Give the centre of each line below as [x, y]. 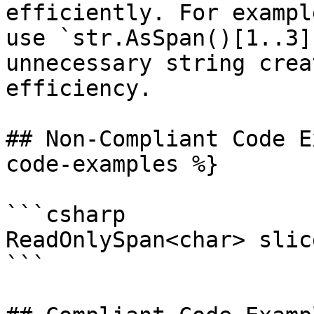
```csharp [66, 214]
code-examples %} [112, 164]
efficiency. [79, 88]
